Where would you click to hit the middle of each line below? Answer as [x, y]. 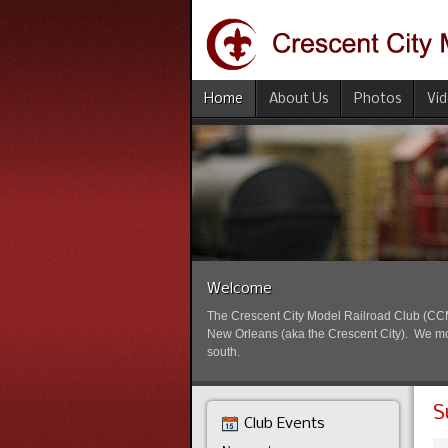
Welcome [239, 289]
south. [223, 352]
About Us [298, 99]
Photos [377, 99]
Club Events [284, 424]
